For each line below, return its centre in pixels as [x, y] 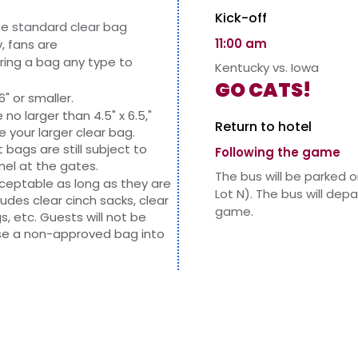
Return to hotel [263, 127]
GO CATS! [263, 90]
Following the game [278, 152]
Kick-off [241, 18]
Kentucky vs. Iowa [267, 68]
